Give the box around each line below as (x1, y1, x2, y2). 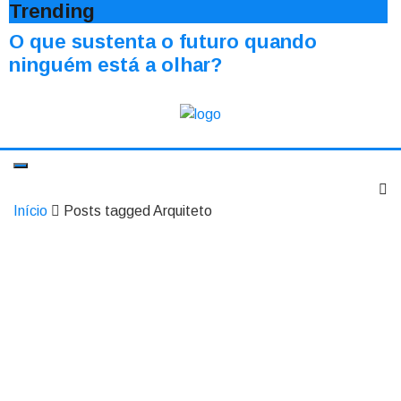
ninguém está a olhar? (9, 54, 222, 76)
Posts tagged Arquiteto (64, 203, 212, 218)
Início (13, 203, 47, 218)
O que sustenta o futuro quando (9, 30, 317, 53)
